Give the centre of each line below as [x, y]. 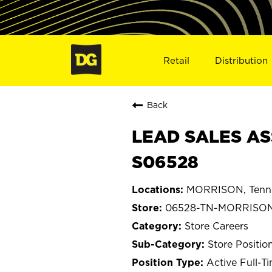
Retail [176, 60]
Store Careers [216, 226]
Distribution [242, 60]
